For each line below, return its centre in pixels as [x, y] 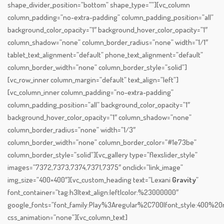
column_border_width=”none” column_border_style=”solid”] [97, 67]
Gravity [184, 180]
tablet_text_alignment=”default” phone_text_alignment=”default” [105, 55]
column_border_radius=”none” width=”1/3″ [71, 130]
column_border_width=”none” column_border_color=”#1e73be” [102, 142]
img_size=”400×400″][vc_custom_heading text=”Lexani [90, 180]
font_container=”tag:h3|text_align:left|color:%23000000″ [93, 192]
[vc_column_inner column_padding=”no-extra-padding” [90, 92]
